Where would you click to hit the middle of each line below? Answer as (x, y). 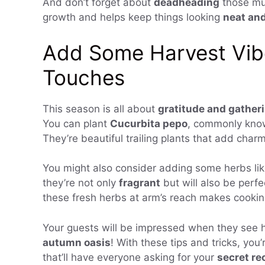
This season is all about (100, 109)
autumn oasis (77, 242)
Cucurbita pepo (149, 123)
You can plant (76, 123)
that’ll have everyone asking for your (130, 257)
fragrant (140, 183)
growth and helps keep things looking (133, 17)
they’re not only (81, 183)
